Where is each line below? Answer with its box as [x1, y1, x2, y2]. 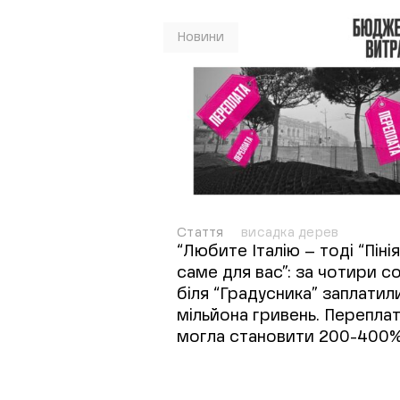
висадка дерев [240, 227, 339, 239]
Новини [178, 31, 224, 44]
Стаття [177, 227, 228, 239]
